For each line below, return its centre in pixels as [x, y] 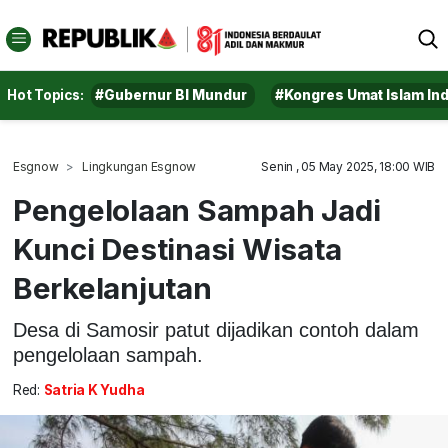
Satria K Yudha [94, 390]
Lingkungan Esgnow [139, 166]
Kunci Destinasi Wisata [177, 249]
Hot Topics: [45, 95]
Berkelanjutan [112, 288]
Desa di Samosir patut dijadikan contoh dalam [215, 329]
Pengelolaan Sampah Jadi [196, 210]
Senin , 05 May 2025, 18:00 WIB [348, 166]
